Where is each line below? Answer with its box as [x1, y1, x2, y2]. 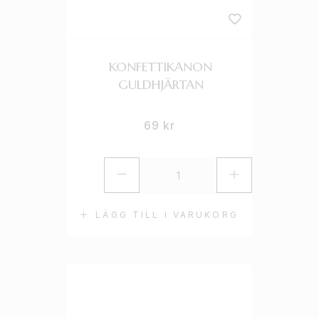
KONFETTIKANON [109, 58, 213, 75]
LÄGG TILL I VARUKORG [95, 209, 239, 220]
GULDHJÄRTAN [117, 76, 204, 93]
